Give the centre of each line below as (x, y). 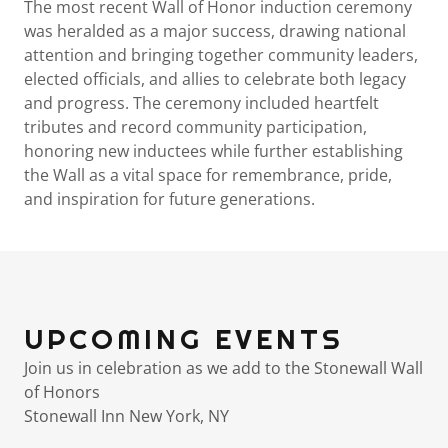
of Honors (64, 392)
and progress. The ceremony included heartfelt (201, 103)
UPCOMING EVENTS (184, 339)
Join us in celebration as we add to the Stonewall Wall (223, 368)
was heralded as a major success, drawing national (215, 31)
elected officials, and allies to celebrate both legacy (215, 79)
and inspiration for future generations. (169, 199)
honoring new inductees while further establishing (213, 151)
